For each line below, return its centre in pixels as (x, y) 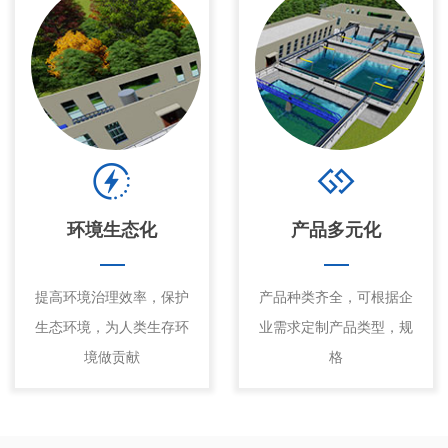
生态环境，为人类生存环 (112, 326)
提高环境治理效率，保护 (112, 296)
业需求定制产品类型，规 (336, 326)
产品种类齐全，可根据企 (336, 296)
